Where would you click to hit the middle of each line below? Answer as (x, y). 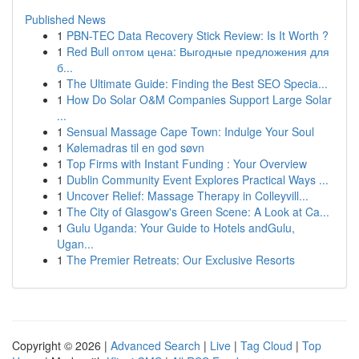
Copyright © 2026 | (61, 345)
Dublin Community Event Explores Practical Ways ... (198, 179)
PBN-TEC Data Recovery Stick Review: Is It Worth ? (198, 35)
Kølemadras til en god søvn (135, 147)
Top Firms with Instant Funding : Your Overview (187, 163)
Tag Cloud (266, 345)
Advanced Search (155, 345)
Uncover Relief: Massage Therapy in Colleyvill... (188, 196)
